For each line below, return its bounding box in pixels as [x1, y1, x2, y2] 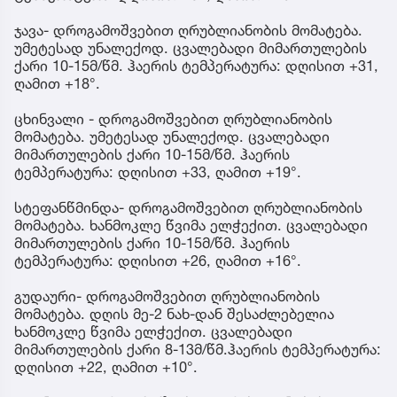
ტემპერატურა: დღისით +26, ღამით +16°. [14, 251, 301, 269]
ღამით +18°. [14, 74, 100, 92]
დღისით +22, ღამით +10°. [14, 357, 198, 376]
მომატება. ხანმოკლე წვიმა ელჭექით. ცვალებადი [14, 215, 368, 234]
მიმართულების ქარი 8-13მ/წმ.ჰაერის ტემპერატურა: [14, 339, 381, 358]
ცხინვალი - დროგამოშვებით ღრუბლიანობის [14, 109, 332, 128]
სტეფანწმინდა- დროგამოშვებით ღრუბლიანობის [14, 198, 362, 216]
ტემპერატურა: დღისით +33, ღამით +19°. [14, 162, 301, 181]
